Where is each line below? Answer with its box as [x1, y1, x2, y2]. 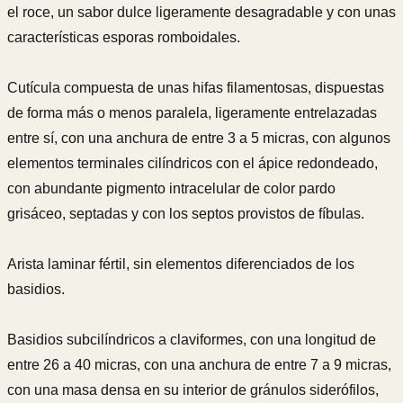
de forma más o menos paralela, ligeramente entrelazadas [7, 105, 377, 121]
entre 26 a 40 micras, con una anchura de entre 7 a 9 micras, [7, 357, 391, 373]
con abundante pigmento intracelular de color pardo [7, 181, 336, 197]
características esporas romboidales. [7, 30, 240, 46]
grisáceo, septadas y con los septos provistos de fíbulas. [7, 206, 364, 222]
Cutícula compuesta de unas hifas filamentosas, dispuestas [7, 80, 384, 96]
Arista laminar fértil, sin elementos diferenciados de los [7, 256, 354, 273]
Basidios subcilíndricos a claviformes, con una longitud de [7, 332, 376, 348]
